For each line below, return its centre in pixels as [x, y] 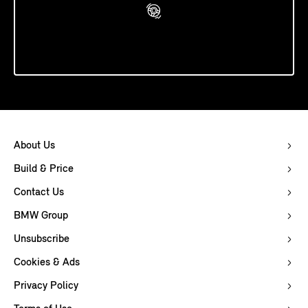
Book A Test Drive [154, 30]
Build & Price [44, 169]
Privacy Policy [46, 286]
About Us [34, 146]
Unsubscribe [42, 240]
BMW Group [41, 216]
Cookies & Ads [47, 263]
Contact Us [39, 193]
